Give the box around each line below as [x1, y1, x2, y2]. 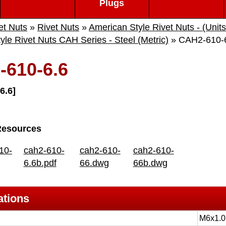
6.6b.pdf [23, 158, 56, 168]
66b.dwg [133, 158, 167, 168]
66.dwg [79, 158, 109, 168]
